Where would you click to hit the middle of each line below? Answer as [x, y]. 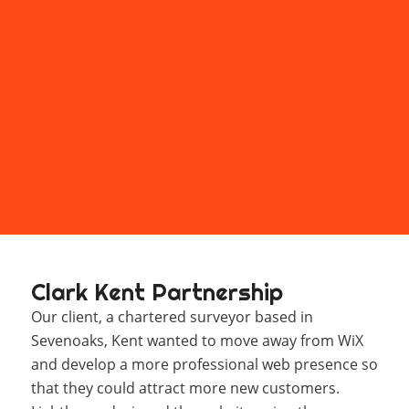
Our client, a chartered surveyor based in [172, 317]
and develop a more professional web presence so [204, 364]
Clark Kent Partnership [157, 292]
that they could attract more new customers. [185, 388]
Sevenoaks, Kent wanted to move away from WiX [197, 341]
